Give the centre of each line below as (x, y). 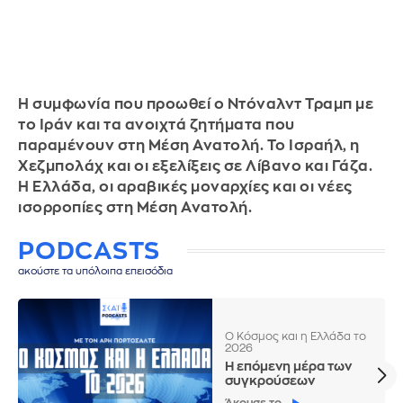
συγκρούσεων (270, 381)
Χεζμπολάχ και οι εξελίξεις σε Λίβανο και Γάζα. (195, 166)
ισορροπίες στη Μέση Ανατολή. (135, 208)
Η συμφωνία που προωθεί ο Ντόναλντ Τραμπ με (196, 104)
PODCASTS (89, 251)
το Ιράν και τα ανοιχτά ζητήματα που (157, 125)
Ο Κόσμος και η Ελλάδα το (296, 337)
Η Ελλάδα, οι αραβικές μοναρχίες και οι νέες (185, 187)
